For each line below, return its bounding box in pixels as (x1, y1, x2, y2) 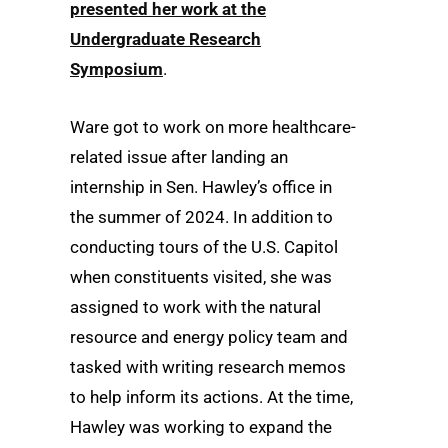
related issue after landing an (70, 146, 288, 167)
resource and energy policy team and (70, 326, 348, 347)
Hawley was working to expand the (70, 416, 332, 437)
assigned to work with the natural (70, 296, 321, 317)
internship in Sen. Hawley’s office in (70, 176, 332, 197)
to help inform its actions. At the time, (70, 386, 353, 407)
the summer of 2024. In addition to (70, 206, 333, 227)
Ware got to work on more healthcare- (70, 116, 356, 137)
